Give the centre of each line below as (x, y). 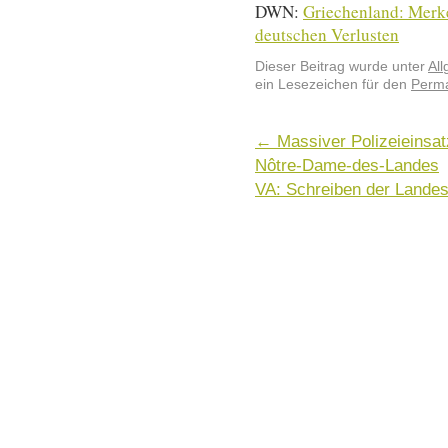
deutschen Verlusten (327, 34)
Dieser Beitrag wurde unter (341, 66)
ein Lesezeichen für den (333, 84)
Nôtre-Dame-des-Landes (347, 164)
